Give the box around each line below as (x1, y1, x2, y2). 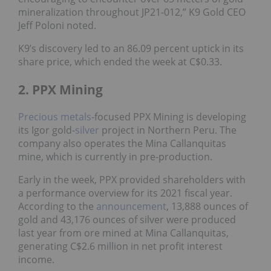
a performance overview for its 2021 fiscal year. (18, 186, 232, 200)
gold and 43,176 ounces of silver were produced (18, 213, 236, 227)
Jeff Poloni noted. (18, 19, 96, 33)
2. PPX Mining (18, 80, 103, 98)
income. (18, 253, 54, 267)
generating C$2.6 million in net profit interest (18, 240, 223, 253)
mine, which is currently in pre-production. (18, 150, 212, 164)
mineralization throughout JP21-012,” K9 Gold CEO (18, 5, 246, 19)
